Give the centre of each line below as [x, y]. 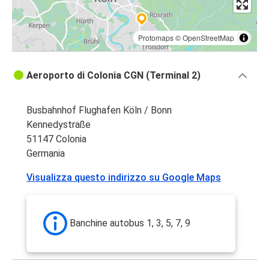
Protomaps [156, 38]
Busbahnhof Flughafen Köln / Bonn [99, 110]
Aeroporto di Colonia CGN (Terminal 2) [113, 76]
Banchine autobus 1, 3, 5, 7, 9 [130, 223]
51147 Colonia [56, 139]
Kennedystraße [59, 125]
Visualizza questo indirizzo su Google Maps [124, 178]
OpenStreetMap [208, 38]
